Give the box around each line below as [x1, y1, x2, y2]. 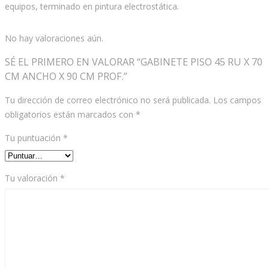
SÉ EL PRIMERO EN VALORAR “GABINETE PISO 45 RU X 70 [5, 55, 262, 69]
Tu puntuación [5, 132, 63, 144]
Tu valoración [5, 172, 60, 184]
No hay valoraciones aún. [5, 32, 103, 44]
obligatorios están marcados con [5, 109, 136, 121]
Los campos [213, 94, 261, 106]
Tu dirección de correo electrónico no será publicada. [5, 94, 211, 106]
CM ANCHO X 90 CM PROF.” [5, 70, 127, 83]
